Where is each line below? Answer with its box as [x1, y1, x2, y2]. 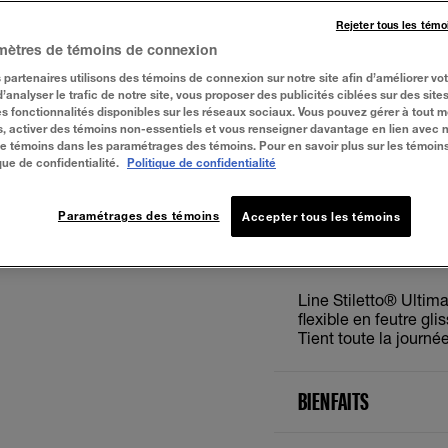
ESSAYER [369, 152, 421, 177]
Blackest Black [350, 85, 445, 103]
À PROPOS [298, 244, 371, 274]
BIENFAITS [298, 386, 370, 416]
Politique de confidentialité [127, 156, 276, 169]
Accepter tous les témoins [242, 210, 401, 223]
